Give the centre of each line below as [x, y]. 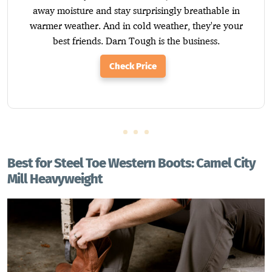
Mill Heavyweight [55, 178]
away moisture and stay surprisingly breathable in [136, 10]
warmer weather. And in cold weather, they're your [136, 25]
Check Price [133, 66]
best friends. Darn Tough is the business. [136, 40]
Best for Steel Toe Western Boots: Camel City [131, 163]
